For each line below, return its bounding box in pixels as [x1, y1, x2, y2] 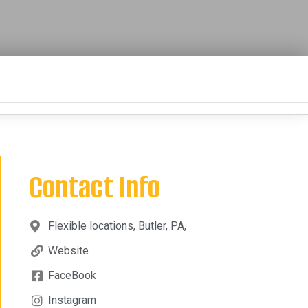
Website [47, 243, 89, 257]
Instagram [47, 293, 96, 307]
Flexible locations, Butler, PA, [47, 219, 186, 232]
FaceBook [47, 268, 96, 282]
